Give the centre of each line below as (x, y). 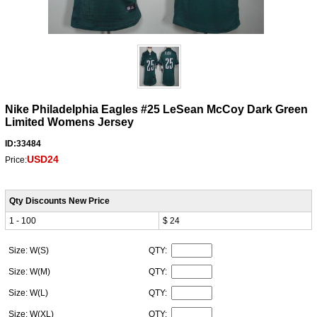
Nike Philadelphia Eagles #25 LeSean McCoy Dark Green (156, 110)
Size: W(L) (29, 293)
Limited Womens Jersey (69, 122)
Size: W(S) (29, 251)
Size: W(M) (30, 272)
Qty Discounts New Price (59, 201)
